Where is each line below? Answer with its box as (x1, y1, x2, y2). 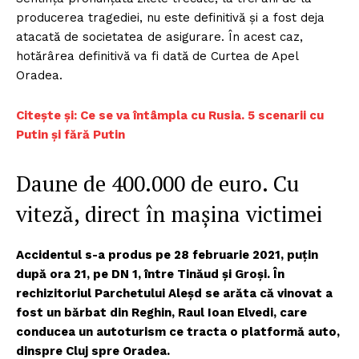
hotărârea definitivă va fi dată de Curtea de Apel (16, 48, 298, 63)
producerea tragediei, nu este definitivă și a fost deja (16, 10, 325, 25)
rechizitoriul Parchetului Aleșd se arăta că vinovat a (16, 285, 333, 301)
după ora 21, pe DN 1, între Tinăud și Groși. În (16, 266, 284, 281)
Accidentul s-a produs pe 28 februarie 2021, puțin (16, 247, 318, 262)
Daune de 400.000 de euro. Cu (16, 168, 299, 198)
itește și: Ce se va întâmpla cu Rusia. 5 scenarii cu (24, 107, 324, 123)
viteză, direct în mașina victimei (16, 199, 322, 228)
